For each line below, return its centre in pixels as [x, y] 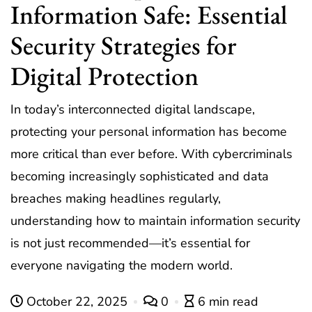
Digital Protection [104, 76]
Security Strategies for [124, 45]
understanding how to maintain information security [155, 221]
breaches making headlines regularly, [116, 199]
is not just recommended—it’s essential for [130, 243]
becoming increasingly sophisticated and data [140, 177]
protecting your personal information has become [149, 132]
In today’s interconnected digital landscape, [133, 110]
